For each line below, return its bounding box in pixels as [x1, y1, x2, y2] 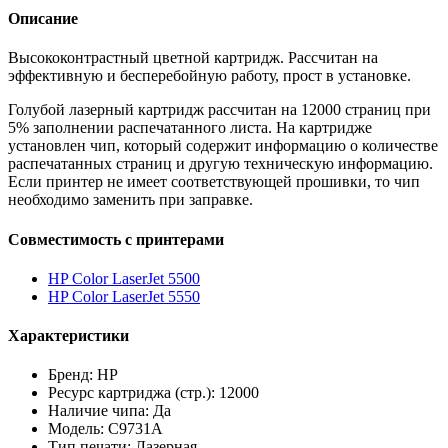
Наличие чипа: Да [48, 402, 171, 420]
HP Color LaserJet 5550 [48, 287, 200, 305]
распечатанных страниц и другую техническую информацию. [8, 155, 433, 173]
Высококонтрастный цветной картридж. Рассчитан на [8, 49, 378, 67]
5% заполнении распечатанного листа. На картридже [8, 119, 372, 137]
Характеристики [8, 327, 129, 345]
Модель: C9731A [48, 420, 163, 438]
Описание [8, 10, 78, 28]
